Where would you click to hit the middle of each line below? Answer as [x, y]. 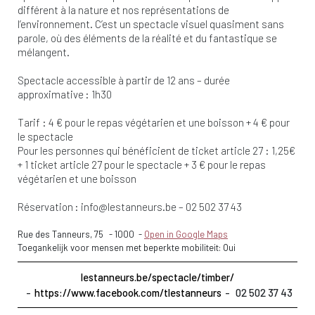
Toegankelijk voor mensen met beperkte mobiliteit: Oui [127, 247]
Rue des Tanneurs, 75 [63, 234]
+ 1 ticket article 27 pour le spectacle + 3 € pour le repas [142, 164]
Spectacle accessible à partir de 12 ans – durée [124, 80]
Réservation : [49, 206]
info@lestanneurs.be [129, 206]
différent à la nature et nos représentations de [123, 9]
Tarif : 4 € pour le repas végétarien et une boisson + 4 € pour [154, 122]
